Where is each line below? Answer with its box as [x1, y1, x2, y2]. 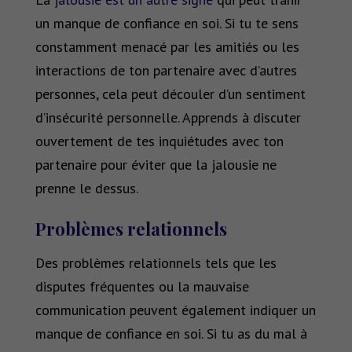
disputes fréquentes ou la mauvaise [35, 277, 249, 296]
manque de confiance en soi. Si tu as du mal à [35, 324, 307, 343]
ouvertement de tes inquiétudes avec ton [35, 132, 284, 151]
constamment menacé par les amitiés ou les [35, 38, 299, 57]
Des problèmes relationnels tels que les [35, 254, 277, 273]
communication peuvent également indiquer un [35, 301, 316, 320]
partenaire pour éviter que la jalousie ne [35, 156, 277, 174]
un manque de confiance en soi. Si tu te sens [35, 14, 299, 33]
